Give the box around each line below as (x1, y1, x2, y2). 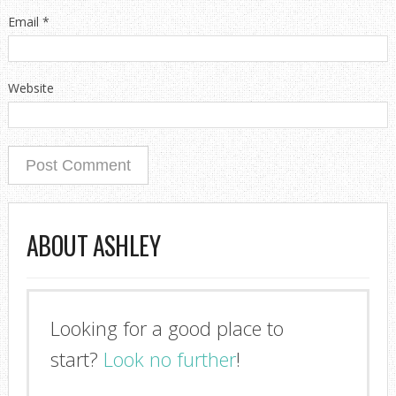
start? (49, 346, 103, 373)
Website (7, 80, 54, 97)
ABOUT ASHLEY (26, 227, 161, 264)
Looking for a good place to (49, 315, 284, 342)
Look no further (103, 346, 236, 373)
